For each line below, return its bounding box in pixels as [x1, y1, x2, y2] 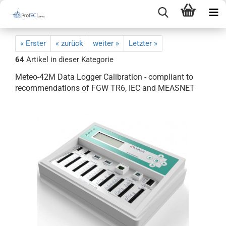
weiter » [93, 39, 119, 48]
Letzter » [129, 39, 157, 48]
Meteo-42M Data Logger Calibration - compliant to [15, 72, 193, 82]
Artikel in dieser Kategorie [24, 55, 114, 64]
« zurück [55, 39, 83, 48]
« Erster [20, 39, 46, 48]
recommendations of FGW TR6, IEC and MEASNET [15, 83, 195, 93]
